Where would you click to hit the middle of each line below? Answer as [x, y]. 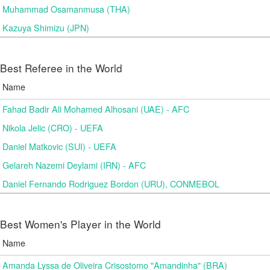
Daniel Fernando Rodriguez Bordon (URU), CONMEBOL [111, 184]
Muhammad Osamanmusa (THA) [66, 9]
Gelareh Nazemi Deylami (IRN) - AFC [74, 165]
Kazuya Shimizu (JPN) [46, 27]
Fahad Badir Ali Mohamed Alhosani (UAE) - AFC [96, 109]
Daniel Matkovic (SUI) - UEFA [59, 146]
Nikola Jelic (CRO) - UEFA [53, 127]
